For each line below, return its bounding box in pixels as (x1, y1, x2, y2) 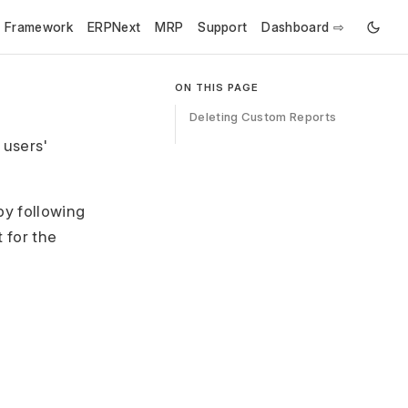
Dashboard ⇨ (261, 19, 344, 35)
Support (198, 19, 248, 35)
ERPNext (87, 19, 141, 35)
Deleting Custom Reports (189, 109, 337, 124)
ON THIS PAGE (174, 81, 259, 94)
